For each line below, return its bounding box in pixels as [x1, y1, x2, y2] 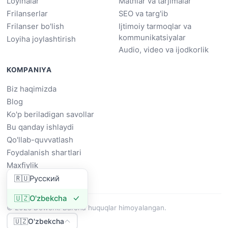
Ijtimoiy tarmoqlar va [118, 21, 191, 31]
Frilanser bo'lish [6, 21, 64, 31]
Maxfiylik [6, 161, 38, 170]
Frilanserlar [6, 9, 48, 18]
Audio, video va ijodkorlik [118, 45, 209, 54]
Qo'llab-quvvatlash [6, 135, 73, 145]
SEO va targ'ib [118, 9, 168, 18]
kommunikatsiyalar [118, 33, 186, 42]
